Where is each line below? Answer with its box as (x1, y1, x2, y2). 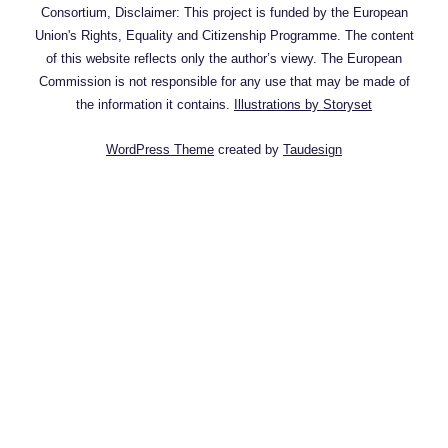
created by (214, 141, 283, 157)
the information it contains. (76, 96, 234, 112)
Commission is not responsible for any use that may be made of (38, 73, 410, 89)
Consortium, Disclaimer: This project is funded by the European (40, 4, 408, 20)
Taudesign (283, 141, 342, 157)
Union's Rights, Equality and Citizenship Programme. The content (34, 27, 414, 43)
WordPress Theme (106, 141, 214, 157)
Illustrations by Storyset (234, 96, 372, 112)
